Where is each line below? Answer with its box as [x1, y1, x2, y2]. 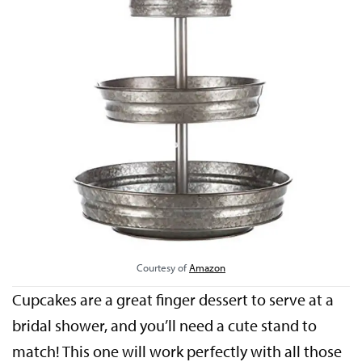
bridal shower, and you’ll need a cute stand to [12, 314, 318, 335]
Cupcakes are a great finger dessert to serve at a [12, 288, 335, 309]
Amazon [189, 260, 225, 274]
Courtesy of [137, 260, 189, 274]
